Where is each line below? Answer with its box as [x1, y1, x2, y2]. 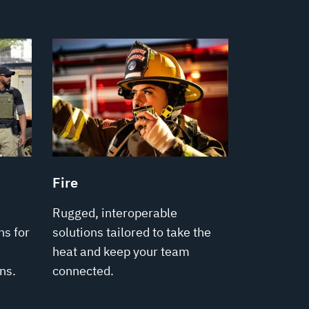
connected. [52, 262, 114, 279]
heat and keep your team [52, 243, 190, 259]
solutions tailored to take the [52, 223, 211, 240]
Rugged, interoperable [52, 204, 177, 221]
